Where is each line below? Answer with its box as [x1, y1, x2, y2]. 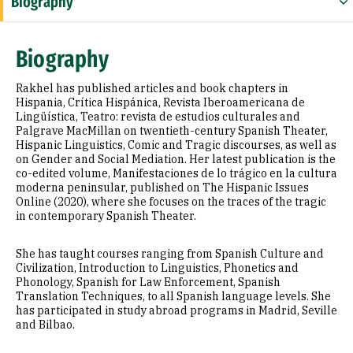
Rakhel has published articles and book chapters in [16, 81, 288, 95]
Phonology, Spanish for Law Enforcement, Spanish [16, 275, 281, 289]
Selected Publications [11, 59, 141, 78]
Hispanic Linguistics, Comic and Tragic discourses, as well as [16, 138, 336, 152]
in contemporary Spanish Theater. [16, 209, 196, 223]
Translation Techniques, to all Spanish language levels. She [16, 289, 331, 303]
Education [11, 25, 70, 44]
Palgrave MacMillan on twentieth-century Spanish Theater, [16, 124, 328, 138]
